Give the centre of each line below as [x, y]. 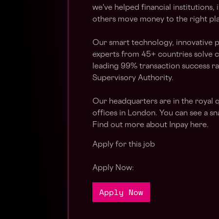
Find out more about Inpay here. [151, 125]
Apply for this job [124, 145]
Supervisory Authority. [133, 78]
